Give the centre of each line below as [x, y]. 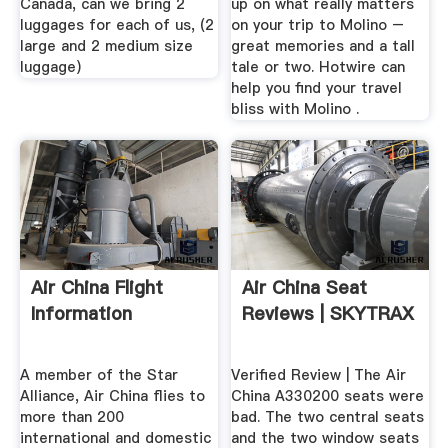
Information [81, 314]
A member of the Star [98, 375]
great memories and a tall [323, 45]
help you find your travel [317, 87]
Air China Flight [96, 288]
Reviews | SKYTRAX [328, 314]
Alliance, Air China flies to [112, 396]
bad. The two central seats [328, 417]
